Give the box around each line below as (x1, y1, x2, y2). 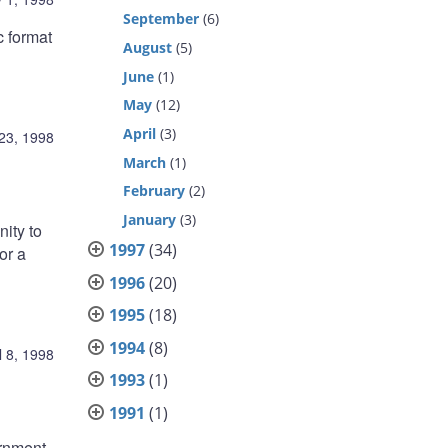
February (123, 181, 186, 201)
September (123, 9, 200, 29)
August (123, 37, 173, 57)
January (123, 209, 177, 229)
